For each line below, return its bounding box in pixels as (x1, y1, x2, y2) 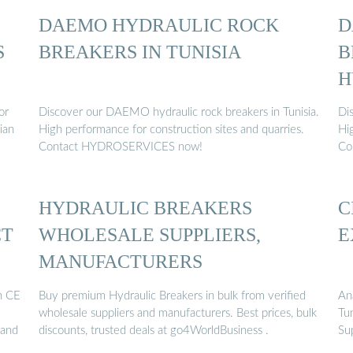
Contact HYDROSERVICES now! (39, 141, 203, 154)
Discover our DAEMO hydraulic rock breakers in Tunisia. (39, 106, 319, 119)
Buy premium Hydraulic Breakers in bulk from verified (39, 289, 306, 302)
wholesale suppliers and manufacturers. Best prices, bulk (39, 307, 317, 319)
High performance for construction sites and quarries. (39, 124, 304, 136)
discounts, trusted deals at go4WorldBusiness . (39, 324, 269, 336)
